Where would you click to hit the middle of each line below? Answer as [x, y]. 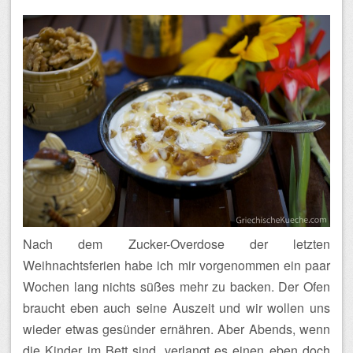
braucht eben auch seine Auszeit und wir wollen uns [176, 307]
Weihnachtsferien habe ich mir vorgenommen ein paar [176, 265]
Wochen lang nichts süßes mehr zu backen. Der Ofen [176, 286]
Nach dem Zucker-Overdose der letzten [176, 243]
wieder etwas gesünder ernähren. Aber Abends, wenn [176, 329]
